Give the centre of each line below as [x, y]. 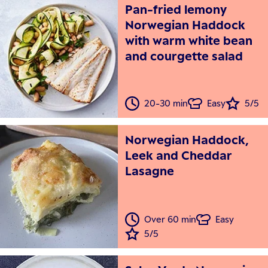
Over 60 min [170, 220]
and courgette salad [184, 56]
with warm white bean [189, 41]
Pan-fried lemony [176, 10]
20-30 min [166, 103]
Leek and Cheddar [179, 156]
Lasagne [150, 171]
